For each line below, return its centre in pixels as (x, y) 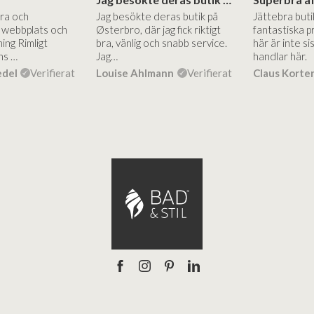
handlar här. (280, 56)
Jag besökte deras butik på (157, 16)
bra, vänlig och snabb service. (161, 43)
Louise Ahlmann (135, 73)
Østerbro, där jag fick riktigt (158, 30)
